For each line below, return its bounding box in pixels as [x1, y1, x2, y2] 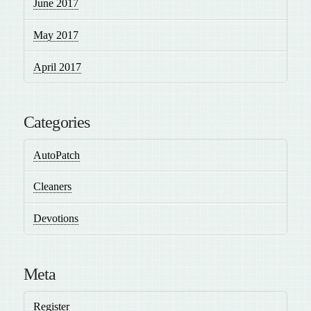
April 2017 [33, 60, 82, 73]
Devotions [33, 212, 79, 225]
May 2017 [33, 29, 79, 42]
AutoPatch [33, 149, 81, 161]
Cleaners [33, 180, 72, 193]
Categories [23, 113, 90, 132]
